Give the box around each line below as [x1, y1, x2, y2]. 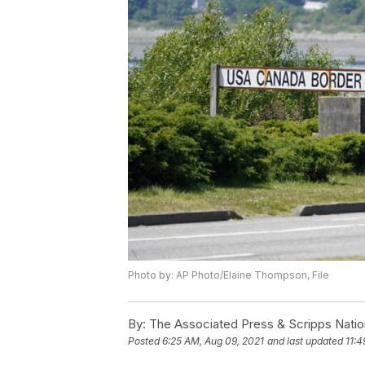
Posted [128, 335, 162, 348]
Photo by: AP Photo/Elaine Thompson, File [128, 269, 329, 282]
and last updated [267, 335, 343, 348]
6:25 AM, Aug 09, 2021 [162, 335, 264, 348]
